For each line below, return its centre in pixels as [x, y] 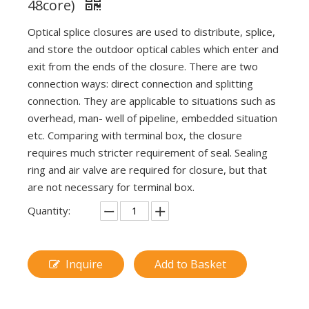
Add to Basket [190, 265]
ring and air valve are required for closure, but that [147, 170]
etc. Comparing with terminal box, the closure [135, 136]
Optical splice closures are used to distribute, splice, [151, 32]
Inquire [84, 265]
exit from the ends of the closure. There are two [143, 67]
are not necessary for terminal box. [111, 187]
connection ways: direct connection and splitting [140, 84]
